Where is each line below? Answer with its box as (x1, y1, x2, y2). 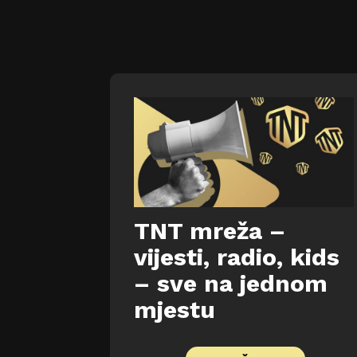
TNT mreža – (134, 217, 285, 245)
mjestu (134, 296, 215, 324)
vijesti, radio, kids (134, 243, 339, 272)
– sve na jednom (134, 269, 328, 298)
